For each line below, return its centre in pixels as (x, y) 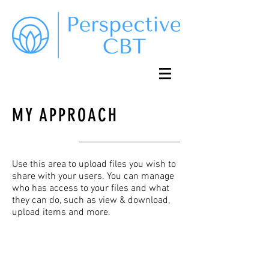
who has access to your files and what (91, 189)
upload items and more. (61, 213)
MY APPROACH (65, 115)
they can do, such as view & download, (91, 201)
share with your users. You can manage (93, 177)
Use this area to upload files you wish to (94, 165)
